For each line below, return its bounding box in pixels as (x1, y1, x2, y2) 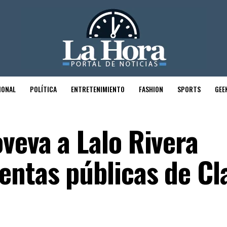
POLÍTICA (30, 84, 57, 94)
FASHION (139, 84, 163, 94)
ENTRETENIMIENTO (71, 84, 125, 94)
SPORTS (177, 84, 201, 94)
